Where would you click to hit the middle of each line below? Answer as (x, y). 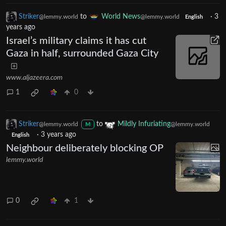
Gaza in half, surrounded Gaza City (82, 53)
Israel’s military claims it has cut (76, 41)
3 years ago (58, 134)
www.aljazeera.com (34, 77)
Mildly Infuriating (144, 124)
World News (121, 16)
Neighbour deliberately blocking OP (85, 148)
